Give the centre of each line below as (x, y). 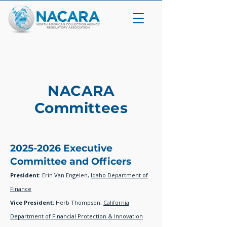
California (116, 202)
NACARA (81, 91)
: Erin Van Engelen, (65, 175)
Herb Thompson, (79, 202)
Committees (81, 108)
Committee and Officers (72, 161)
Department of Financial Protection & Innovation (77, 216)
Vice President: (32, 202)
